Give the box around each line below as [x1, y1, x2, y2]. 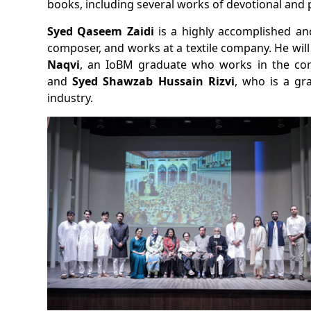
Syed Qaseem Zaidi [47, 24, 154, 39]
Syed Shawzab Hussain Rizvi [72, 74, 235, 89]
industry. [47, 90, 96, 106]
